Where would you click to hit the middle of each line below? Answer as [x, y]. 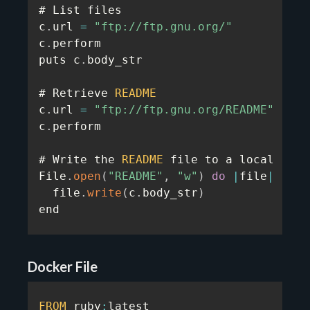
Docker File [63, 266]
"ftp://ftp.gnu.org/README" [184, 110]
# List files [80, 10]
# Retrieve [77, 93]
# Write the [80, 159]
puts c [60, 60]
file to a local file [236, 159]
